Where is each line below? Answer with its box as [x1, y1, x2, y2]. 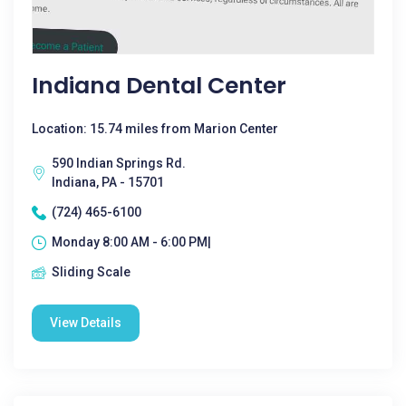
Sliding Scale [52, 265, 130, 279]
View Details [50, 315, 121, 330]
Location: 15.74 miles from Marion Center [32, 121, 278, 136]
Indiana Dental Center [32, 70, 286, 101]
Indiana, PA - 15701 [52, 175, 164, 189]
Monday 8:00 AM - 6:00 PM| [52, 235, 211, 249]
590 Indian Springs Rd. [52, 156, 186, 170]
